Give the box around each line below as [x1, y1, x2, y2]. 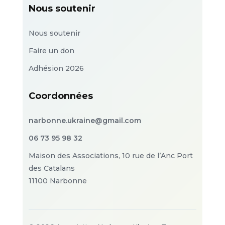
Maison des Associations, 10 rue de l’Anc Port [28, 151, 193, 160]
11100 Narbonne [28, 176, 87, 185]
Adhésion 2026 [28, 64, 84, 73]
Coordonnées [28, 90, 93, 101]
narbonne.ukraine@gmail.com [28, 116, 141, 125]
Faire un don [28, 46, 74, 55]
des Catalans [28, 164, 75, 173]
